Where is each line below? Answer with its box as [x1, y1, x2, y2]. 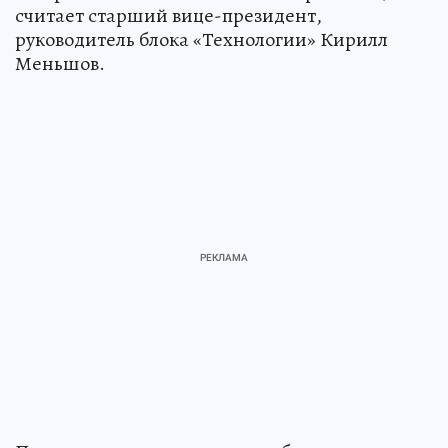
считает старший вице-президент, [15, 2, 322, 30]
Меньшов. [15, 50, 105, 78]
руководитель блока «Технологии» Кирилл [15, 26, 388, 54]
